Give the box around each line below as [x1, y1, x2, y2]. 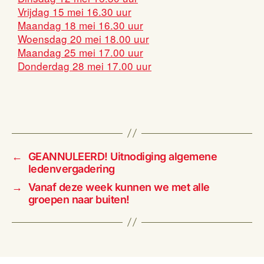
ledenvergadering [28, 162, 115, 175]
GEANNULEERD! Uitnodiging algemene [28, 150, 217, 163]
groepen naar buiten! [28, 193, 130, 206]
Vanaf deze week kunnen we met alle [28, 180, 210, 193]
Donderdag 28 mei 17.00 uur [18, 58, 151, 73]
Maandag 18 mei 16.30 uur [18, 17, 143, 32]
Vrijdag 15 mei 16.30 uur [18, 4, 131, 19]
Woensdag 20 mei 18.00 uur [18, 31, 149, 46]
